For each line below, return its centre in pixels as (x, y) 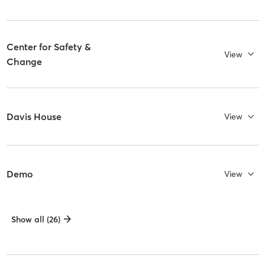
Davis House (34, 116)
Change (24, 61)
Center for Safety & (49, 46)
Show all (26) (35, 219)
